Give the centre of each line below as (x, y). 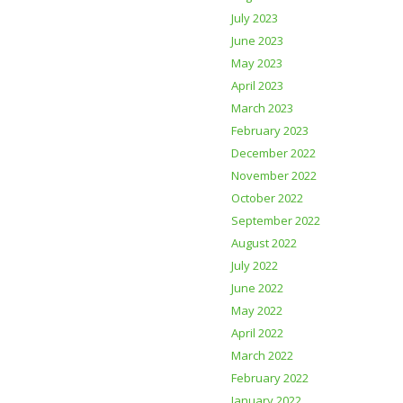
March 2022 (262, 355)
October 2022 (267, 198)
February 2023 (270, 130)
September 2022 (276, 220)
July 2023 (255, 18)
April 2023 (257, 85)
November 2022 (274, 175)
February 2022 (270, 378)
